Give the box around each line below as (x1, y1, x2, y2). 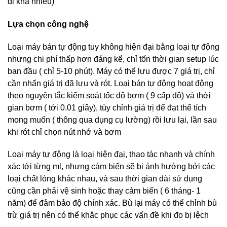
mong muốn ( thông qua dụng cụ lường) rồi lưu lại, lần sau (8, 115, 217, 124)
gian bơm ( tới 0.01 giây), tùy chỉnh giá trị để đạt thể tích (8, 103, 206, 112)
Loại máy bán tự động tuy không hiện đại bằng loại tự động (8, 42, 219, 51)
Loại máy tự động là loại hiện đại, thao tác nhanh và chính (8, 150, 215, 159)
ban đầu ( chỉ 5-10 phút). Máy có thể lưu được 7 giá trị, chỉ (8, 66, 215, 75)
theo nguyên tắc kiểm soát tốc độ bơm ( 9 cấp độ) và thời (8, 91, 211, 100)
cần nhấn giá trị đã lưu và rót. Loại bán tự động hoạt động (8, 79, 213, 88)
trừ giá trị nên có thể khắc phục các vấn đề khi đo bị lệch (8, 211, 209, 220)
